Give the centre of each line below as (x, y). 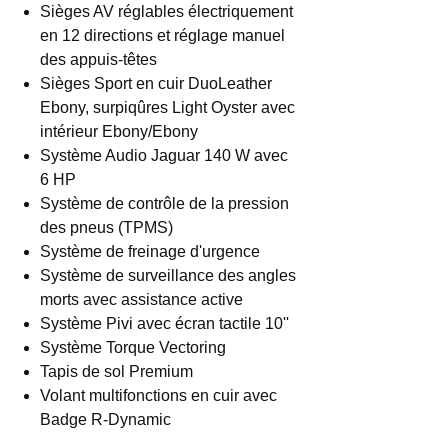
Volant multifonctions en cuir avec (158, 395)
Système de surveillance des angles (168, 275)
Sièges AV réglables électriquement (166, 11)
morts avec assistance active (141, 299)
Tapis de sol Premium (116, 371)
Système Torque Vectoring (133, 347)
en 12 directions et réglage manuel (162, 35)
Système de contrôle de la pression (164, 203)
